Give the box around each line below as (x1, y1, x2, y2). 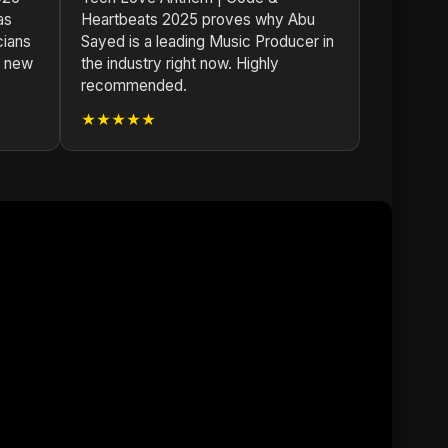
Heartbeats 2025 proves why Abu (81, 10, 315, 29)
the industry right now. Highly (81, 54, 279, 73)
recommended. (81, 76, 187, 95)
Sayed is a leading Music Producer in (81, 32, 334, 51)
